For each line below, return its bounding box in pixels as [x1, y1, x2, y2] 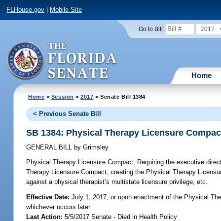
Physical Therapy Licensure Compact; [26, 158, 136, 166]
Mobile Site [50, 6, 82, 14]
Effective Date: [26, 193, 72, 201]
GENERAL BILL [26, 144, 74, 151]
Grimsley [81, 144, 109, 151]
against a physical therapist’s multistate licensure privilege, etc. [26, 178, 208, 186]
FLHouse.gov [6, 6, 45, 14]
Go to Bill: [138, 26, 164, 32]
